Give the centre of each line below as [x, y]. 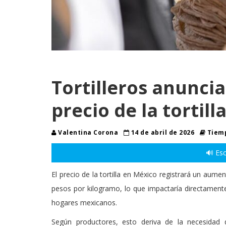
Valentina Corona [88, 132]
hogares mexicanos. [84, 203]
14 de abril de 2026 [163, 132]
